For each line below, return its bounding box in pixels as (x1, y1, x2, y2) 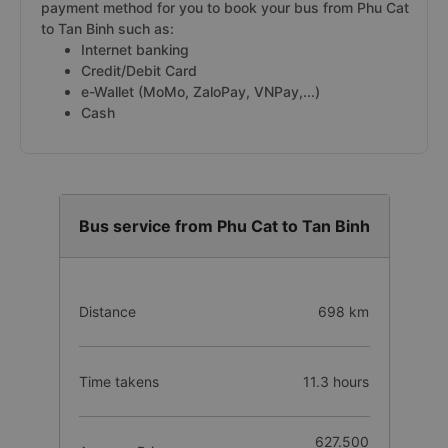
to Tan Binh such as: (41, 20, 174, 37)
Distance (78, 303, 136, 320)
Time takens (78, 373, 159, 390)
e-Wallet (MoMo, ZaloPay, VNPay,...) (81, 83, 320, 100)
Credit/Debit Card (81, 62, 197, 79)
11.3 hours (303, 373, 370, 390)
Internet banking (81, 41, 189, 58)
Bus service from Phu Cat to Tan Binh (78, 216, 370, 236)
